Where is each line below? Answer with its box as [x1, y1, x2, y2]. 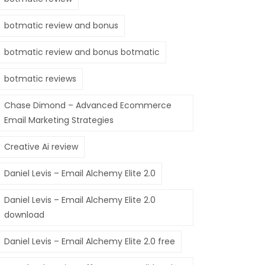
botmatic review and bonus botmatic [4, 46, 160, 58]
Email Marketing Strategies [4, 114, 114, 126]
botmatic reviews [4, 73, 76, 85]
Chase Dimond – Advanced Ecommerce [4, 99, 172, 111]
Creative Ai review [4, 141, 78, 153]
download [4, 209, 44, 221]
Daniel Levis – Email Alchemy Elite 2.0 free [4, 235, 175, 247]
